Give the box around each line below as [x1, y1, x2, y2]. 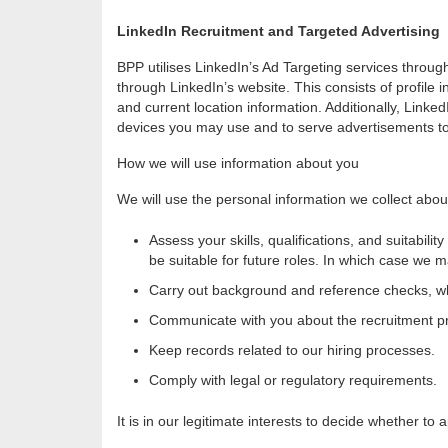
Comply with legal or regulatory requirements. [149, 372, 437, 389]
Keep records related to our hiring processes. [149, 342, 435, 359]
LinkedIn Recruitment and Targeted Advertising [117, 23, 440, 40]
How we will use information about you [117, 155, 359, 172]
